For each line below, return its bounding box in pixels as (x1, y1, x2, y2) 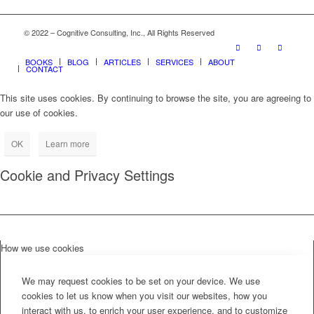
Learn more (46, 137, 90, 150)
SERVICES (155, 56, 193, 67)
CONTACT (25, 63, 63, 74)
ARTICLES (103, 56, 141, 67)
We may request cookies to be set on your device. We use (22, 274, 260, 288)
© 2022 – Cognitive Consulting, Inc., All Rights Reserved (23, 27, 214, 38)
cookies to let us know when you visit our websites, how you (22, 289, 267, 303)
